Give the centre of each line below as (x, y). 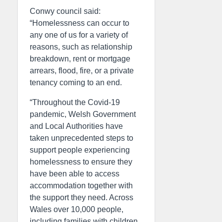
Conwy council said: (65, 11)
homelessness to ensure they (81, 162)
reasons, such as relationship (81, 47)
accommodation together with (81, 186)
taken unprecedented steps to (82, 138)
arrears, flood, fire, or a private (82, 71)
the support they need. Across (82, 197)
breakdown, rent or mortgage (80, 59)
